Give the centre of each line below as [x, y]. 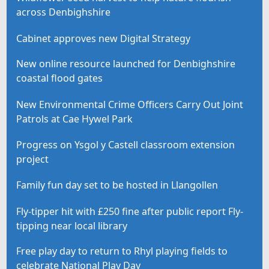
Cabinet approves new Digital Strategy [104, 38]
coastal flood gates [60, 78]
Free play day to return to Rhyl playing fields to [122, 251]
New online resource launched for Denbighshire [126, 64]
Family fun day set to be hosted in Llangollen [117, 185]
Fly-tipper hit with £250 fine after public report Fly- [130, 211]
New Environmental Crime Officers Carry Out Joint [130, 104]
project [33, 159]
